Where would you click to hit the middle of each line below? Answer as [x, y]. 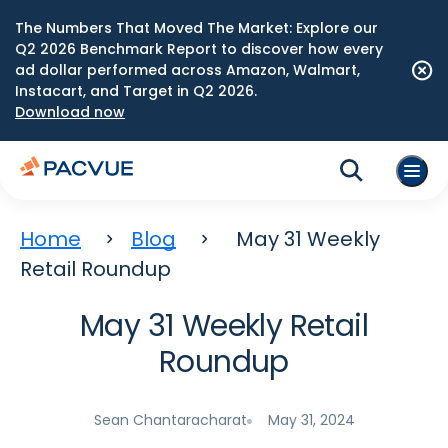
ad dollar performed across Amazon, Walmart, [187, 70]
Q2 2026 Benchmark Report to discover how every [199, 49]
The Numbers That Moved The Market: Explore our [196, 28]
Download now [70, 112]
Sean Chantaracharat [170, 420]
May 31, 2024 [311, 420]
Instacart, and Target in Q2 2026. [136, 91]
